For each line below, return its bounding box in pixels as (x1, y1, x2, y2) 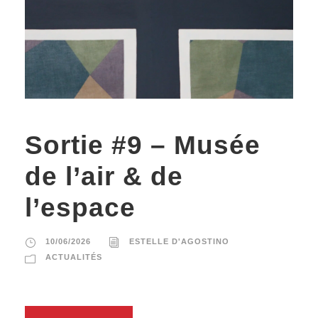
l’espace (25, 193, 136, 223)
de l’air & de (25, 162, 183, 192)
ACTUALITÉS (45, 253, 102, 262)
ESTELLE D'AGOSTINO (129, 237, 229, 246)
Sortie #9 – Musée (25, 131, 261, 160)
